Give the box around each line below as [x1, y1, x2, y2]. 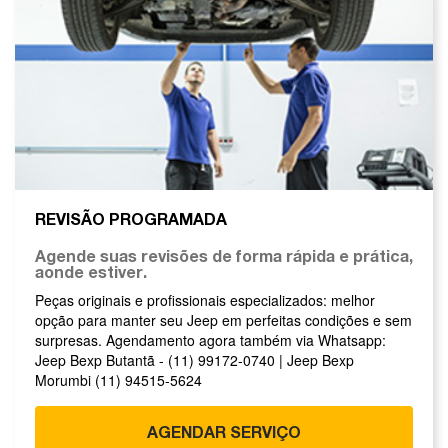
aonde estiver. [35, 261, 147, 281]
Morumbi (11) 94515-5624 [35, 369, 202, 390]
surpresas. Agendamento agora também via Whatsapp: [35, 329, 386, 350]
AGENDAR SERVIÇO [147, 421, 301, 441]
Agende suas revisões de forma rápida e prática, [35, 245, 413, 265]
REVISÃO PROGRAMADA [35, 208, 227, 228]
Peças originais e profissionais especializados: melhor [35, 289, 375, 310]
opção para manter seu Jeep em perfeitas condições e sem [35, 309, 412, 330]
